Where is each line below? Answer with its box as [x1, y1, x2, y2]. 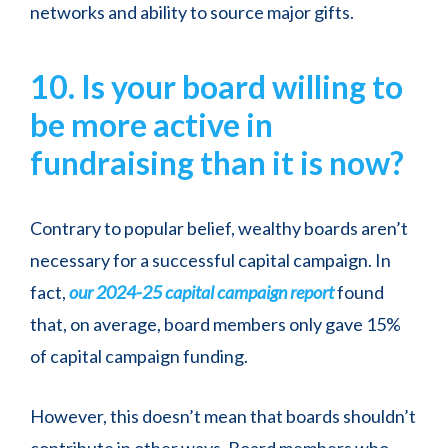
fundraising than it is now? [30, 143, 404, 183]
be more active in [30, 105, 273, 145]
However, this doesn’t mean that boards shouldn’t [30, 405, 416, 428]
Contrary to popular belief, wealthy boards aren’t [30, 217, 408, 240]
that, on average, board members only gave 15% [30, 313, 401, 336]
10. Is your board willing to [30, 67, 403, 107]
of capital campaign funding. [30, 345, 251, 368]
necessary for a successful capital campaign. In [30, 249, 391, 272]
